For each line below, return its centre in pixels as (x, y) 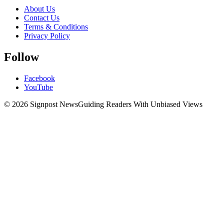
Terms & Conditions (56, 27)
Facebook (39, 78)
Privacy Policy (47, 36)
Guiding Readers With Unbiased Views (140, 104)
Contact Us (42, 18)
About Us (39, 9)
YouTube (38, 87)
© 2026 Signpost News (41, 104)
